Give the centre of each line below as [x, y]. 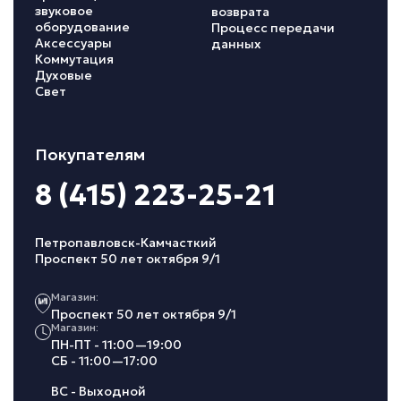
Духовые [64, 75]
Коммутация [74, 59]
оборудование [82, 26]
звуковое [64, 10]
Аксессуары [73, 43]
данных [236, 43]
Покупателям [90, 154]
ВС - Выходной [98, 391]
